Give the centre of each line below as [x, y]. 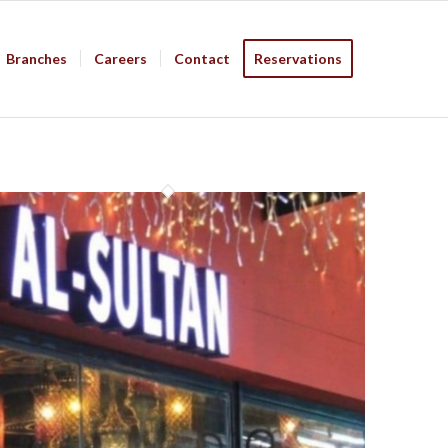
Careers [120, 58]
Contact [202, 58]
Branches [36, 58]
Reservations [298, 58]
